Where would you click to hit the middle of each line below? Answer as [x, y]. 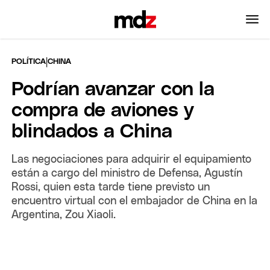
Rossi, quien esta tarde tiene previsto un [111, 187]
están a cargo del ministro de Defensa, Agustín [127, 173]
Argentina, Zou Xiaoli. [64, 215]
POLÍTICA [29, 61]
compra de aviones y [103, 111]
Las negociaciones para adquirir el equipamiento [132, 159]
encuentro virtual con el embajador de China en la [135, 201]
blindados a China [92, 132]
